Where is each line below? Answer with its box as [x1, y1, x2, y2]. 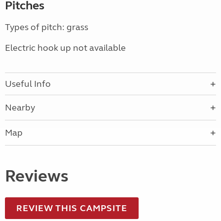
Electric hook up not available [5, 42, 126, 54]
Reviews [5, 166, 69, 187]
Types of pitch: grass [5, 22, 88, 33]
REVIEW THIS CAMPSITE [16, 203, 127, 214]
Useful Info [5, 78, 51, 90]
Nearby [5, 102, 35, 113]
